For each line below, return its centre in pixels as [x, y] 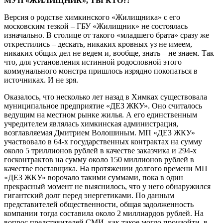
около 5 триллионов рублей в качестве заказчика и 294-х [100, 150]
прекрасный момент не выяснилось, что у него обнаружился [107, 186]
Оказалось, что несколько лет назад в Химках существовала [106, 97]
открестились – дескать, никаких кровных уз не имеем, [98, 44]
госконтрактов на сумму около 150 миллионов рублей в [99, 159]
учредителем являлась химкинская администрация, [91, 123]
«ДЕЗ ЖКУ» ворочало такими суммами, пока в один [94, 177]
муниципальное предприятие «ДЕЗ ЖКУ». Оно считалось [103, 106]
